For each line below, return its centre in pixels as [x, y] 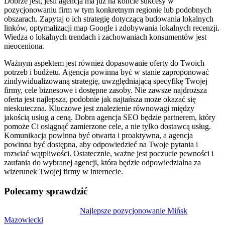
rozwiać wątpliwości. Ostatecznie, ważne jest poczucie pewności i [109, 154]
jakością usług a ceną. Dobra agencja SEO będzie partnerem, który [110, 118]
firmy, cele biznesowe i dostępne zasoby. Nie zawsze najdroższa [105, 90]
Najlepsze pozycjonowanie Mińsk [134, 210]
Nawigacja [31, 212]
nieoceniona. [24, 46]
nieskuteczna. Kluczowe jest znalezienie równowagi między [99, 108]
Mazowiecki [24, 219]
